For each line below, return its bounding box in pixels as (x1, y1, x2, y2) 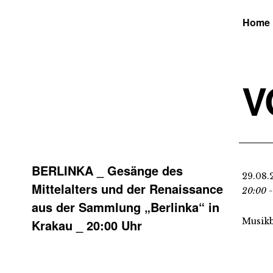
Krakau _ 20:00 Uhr (32, 216, 142, 234)
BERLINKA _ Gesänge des (32, 161, 183, 179)
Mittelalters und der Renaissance (32, 180, 223, 197)
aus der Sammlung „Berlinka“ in (32, 198, 219, 216)
